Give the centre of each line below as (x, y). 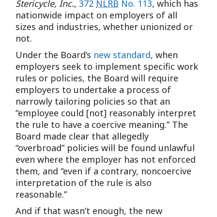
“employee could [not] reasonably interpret (106, 113)
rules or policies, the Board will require (97, 78)
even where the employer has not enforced (106, 159)
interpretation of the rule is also (84, 183)
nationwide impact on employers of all (97, 15)
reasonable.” (41, 194)
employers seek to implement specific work (107, 66)
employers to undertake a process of (93, 90)
